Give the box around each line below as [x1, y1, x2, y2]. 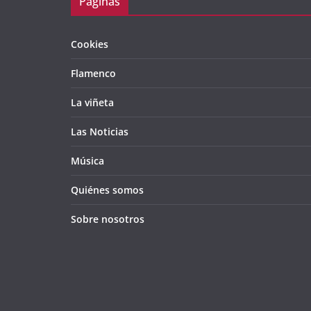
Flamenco [71, 67, 116, 81]
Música [71, 154, 104, 168]
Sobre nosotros [71, 212, 144, 226]
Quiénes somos [71, 183, 144, 197]
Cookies [71, 37, 108, 51]
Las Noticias [71, 125, 128, 139]
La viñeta [71, 96, 114, 110]
